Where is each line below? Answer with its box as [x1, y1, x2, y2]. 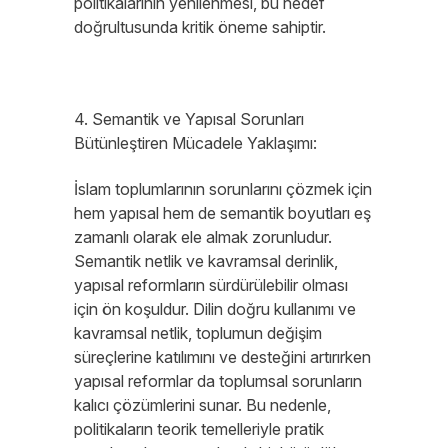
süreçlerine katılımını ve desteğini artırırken [74, 347, 371, 367]
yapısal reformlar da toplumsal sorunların [74, 371, 362, 391]
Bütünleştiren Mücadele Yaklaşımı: [74, 133, 317, 153]
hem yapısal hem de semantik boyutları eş [74, 203, 371, 223]
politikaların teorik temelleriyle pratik [74, 419, 324, 439]
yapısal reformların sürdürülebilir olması [74, 275, 348, 295]
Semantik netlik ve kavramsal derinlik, [74, 251, 338, 271]
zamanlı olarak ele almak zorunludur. [74, 227, 332, 247]
